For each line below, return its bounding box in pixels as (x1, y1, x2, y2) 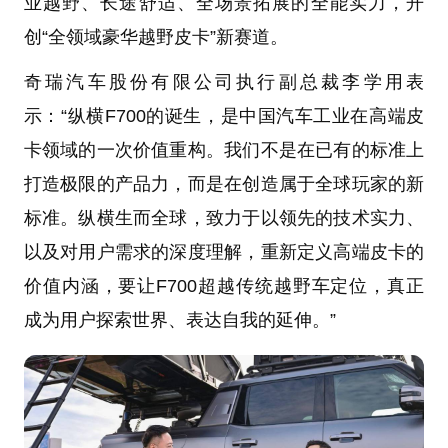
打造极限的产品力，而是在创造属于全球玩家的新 (23, 174, 425, 195)
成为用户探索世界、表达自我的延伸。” (23, 310, 336, 331)
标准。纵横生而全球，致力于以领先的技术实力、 (23, 208, 425, 229)
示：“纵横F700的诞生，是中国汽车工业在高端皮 (23, 106, 425, 127)
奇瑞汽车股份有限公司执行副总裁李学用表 (23, 72, 425, 93)
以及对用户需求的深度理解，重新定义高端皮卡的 (23, 242, 425, 263)
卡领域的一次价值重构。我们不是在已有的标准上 (23, 140, 425, 161)
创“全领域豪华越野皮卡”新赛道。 (23, 26, 288, 47)
